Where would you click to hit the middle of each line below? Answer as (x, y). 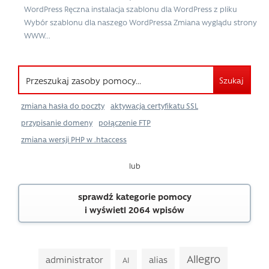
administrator (74, 259)
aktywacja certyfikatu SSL (154, 105)
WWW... (37, 35)
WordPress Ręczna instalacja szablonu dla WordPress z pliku (131, 8)
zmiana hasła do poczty (63, 105)
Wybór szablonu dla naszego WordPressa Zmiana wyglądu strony (141, 22)
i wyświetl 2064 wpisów (134, 210)
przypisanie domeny (57, 122)
